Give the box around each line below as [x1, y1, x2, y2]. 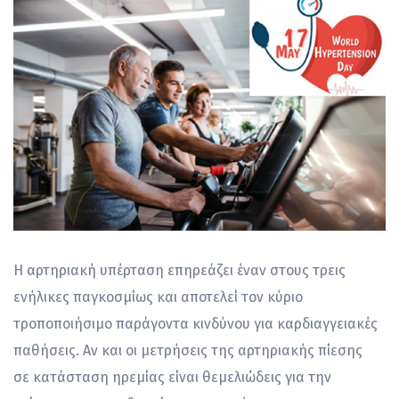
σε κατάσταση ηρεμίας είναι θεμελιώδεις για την [13, 368, 331, 386]
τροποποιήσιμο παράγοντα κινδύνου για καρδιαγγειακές [13, 314, 378, 332]
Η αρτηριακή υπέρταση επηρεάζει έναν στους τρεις [13, 261, 346, 279]
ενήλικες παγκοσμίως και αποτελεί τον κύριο [13, 288, 303, 305]
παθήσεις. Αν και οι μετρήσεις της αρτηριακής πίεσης [13, 341, 362, 359]
